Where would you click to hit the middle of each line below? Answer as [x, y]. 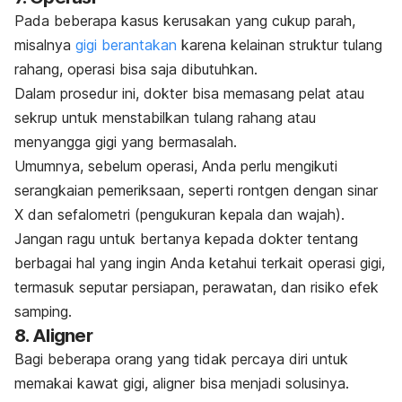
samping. [43, 311]
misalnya [45, 44]
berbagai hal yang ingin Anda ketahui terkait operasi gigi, [200, 262]
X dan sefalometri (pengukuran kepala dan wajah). [179, 214]
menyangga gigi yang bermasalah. [126, 141]
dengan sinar [333, 190]
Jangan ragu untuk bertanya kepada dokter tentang [186, 238]
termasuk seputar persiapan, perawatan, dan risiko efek [197, 287]
